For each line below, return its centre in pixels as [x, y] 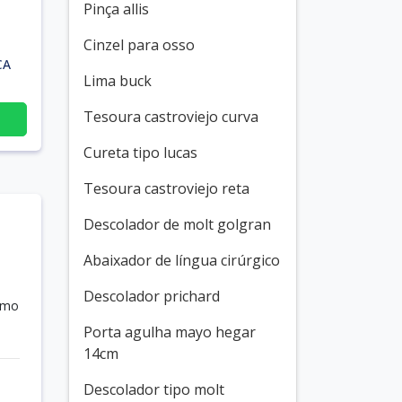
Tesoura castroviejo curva [171, 117]
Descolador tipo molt [154, 389]
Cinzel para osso [139, 45]
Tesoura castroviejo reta [166, 188]
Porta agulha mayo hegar [170, 332]
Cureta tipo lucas [140, 153]
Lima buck [118, 81]
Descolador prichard [152, 296]
